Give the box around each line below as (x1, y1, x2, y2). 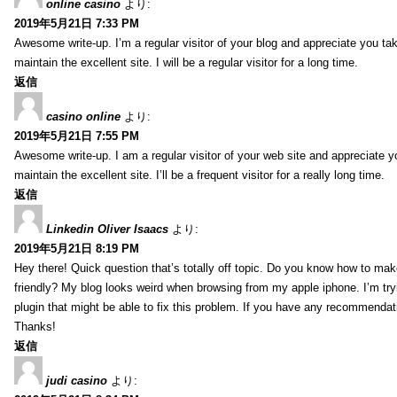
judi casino (46, 373, 107, 387)
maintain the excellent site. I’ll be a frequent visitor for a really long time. (14, 167, 385, 182)
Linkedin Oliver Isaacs (46, 222, 168, 236)
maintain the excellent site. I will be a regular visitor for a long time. (14, 55, 358, 69)
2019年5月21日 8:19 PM (14, 241, 139, 255)
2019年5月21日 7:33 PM (14, 16, 139, 30)
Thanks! (14, 319, 56, 333)
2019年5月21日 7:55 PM (14, 128, 139, 143)
